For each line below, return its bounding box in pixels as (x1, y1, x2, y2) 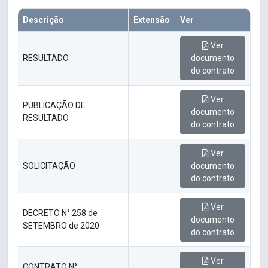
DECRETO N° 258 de (23, 208, 98, 218)
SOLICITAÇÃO (23, 161, 75, 171)
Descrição (23, 15, 64, 25)
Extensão (133, 15, 170, 25)
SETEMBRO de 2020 (23, 221, 99, 231)
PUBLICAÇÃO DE (23, 100, 86, 111)
